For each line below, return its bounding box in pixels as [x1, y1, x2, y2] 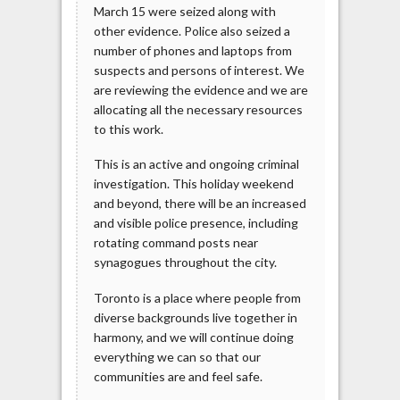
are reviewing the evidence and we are [93, 81, 308, 97]
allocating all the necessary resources [93, 101, 303, 117]
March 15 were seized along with [93, 3, 276, 19]
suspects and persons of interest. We [93, 62, 304, 78]
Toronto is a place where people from [93, 289, 301, 305]
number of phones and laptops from [93, 42, 292, 58]
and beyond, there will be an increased [93, 196, 306, 212]
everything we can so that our [93, 348, 261, 364]
